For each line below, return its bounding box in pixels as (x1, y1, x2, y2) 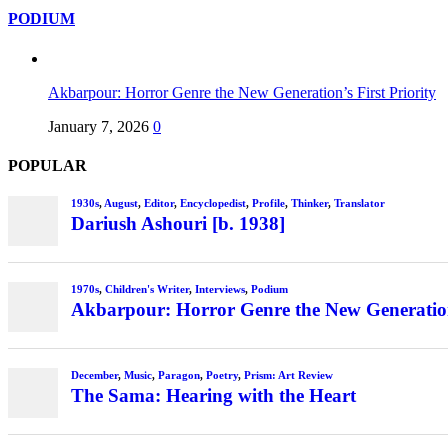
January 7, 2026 (48, 117, 149, 135)
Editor (143, 196, 174, 209)
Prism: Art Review (243, 369, 333, 382)
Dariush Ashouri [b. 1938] (70, 212, 285, 234)
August (103, 196, 138, 209)
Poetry (205, 369, 238, 382)
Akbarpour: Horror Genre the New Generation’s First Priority (48, 83, 436, 101)
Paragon (157, 369, 200, 382)
